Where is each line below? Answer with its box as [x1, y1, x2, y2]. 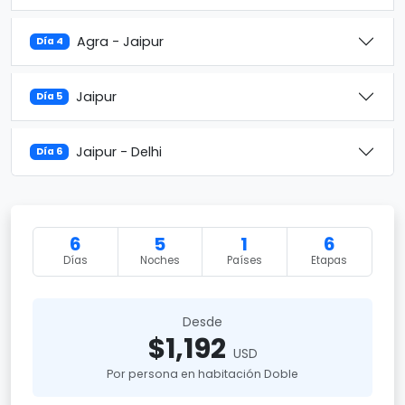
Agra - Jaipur [77, 32, 165, 51]
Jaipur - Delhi [76, 142, 163, 161]
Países [226, 253, 262, 268]
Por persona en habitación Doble [107, 366, 298, 381]
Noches [139, 253, 180, 268]
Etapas [311, 253, 348, 268]
